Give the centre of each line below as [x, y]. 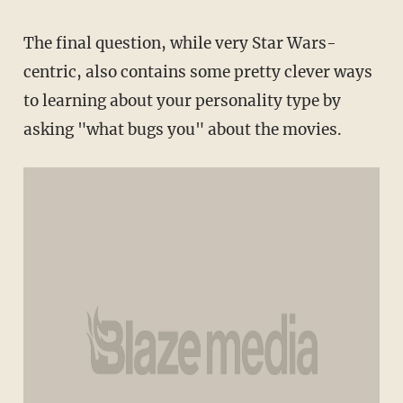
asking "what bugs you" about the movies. [182, 129]
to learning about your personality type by [182, 100]
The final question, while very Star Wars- [179, 43]
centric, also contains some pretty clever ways [197, 72]
